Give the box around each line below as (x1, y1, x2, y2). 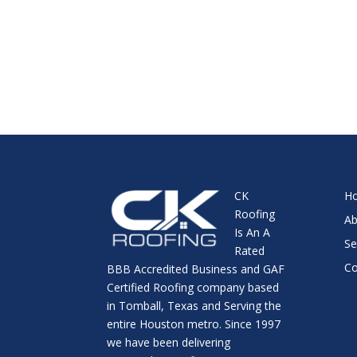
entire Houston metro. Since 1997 (107, 316, 281, 331)
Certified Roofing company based (107, 279, 280, 295)
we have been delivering (107, 334, 231, 350)
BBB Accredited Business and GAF (107, 261, 285, 277)
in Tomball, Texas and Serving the (107, 297, 282, 313)
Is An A (234, 224, 271, 240)
